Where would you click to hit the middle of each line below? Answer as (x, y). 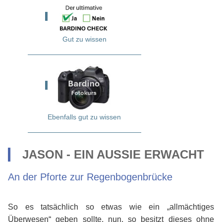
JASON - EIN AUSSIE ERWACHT (113, 154)
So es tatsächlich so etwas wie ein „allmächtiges (111, 207)
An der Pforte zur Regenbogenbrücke (90, 177)
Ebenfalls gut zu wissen (84, 117)
